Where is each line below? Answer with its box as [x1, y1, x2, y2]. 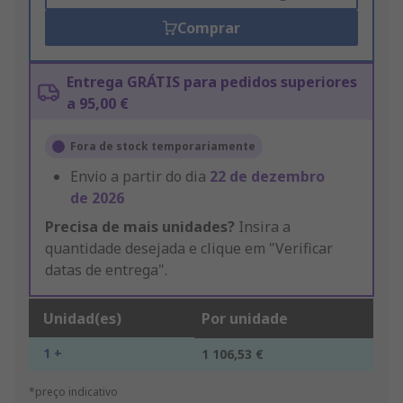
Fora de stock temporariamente [70, 139, 255, 155]
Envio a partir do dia [70, 166, 210, 187]
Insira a [235, 217, 291, 237]
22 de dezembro [210, 166, 325, 187]
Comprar [176, 18, 240, 39]
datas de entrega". [45, 260, 167, 281]
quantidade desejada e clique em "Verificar [45, 238, 333, 259]
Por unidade [201, 309, 288, 329]
